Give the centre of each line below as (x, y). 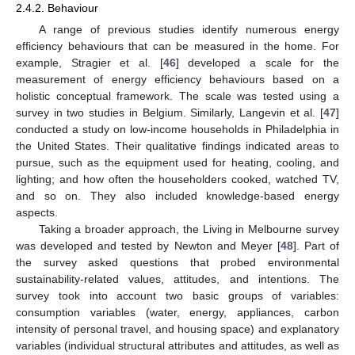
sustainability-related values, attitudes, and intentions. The (177, 279)
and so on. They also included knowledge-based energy (177, 195)
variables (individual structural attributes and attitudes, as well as (177, 345)
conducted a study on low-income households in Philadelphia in (177, 129)
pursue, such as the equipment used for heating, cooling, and (177, 162)
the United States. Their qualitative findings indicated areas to (177, 145)
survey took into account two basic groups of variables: (177, 295)
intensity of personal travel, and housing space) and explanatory (177, 328)
